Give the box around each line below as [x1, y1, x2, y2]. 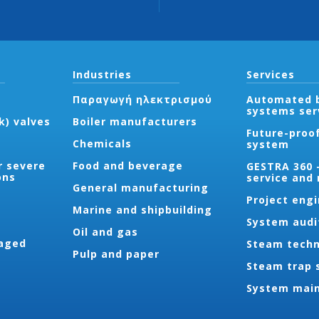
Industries [72, 68, 132, 81]
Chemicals [72, 137, 132, 150]
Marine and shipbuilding [72, 203, 212, 216]
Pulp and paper [72, 247, 159, 261]
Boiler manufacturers [72, 115, 197, 128]
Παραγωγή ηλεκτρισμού [72, 93, 212, 106]
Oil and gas [72, 225, 138, 239]
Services [246, 68, 296, 81]
